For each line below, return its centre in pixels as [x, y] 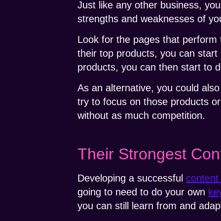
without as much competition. [142, 116]
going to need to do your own [143, 192]
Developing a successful [132, 178]
